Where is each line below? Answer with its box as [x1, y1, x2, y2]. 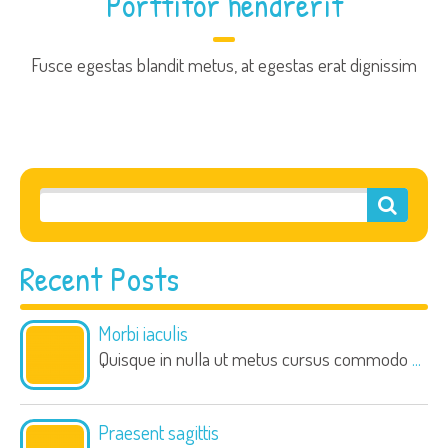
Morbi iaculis [98, 320, 188, 347]
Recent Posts [20, 255, 179, 303]
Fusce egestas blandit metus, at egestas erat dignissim [31, 52, 417, 78]
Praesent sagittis [98, 419, 219, 446]
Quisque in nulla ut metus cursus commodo [98, 346, 412, 372]
